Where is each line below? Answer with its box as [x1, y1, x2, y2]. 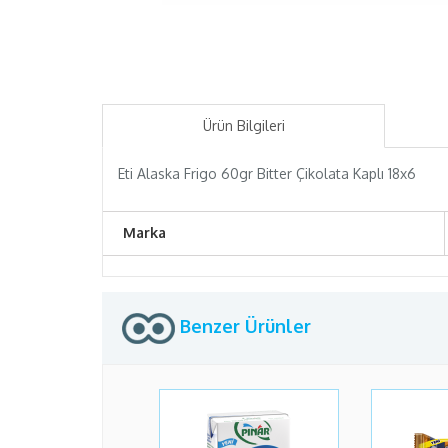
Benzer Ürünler [175, 315, 311, 337]
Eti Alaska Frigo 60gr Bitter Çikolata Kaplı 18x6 [118, 165, 416, 182]
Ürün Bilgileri [202, 117, 285, 134]
